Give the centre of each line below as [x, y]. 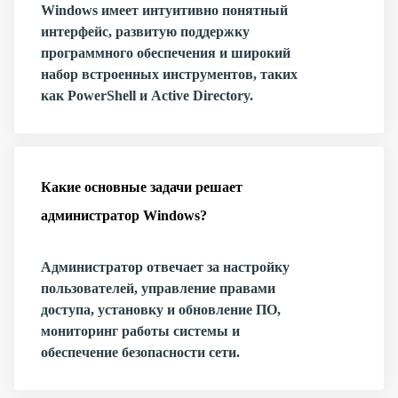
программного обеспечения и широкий [166, 53]
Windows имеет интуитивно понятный [164, 10]
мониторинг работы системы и [140, 331]
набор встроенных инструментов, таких [169, 74]
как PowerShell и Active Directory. [147, 96]
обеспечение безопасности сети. [140, 352]
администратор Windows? [124, 215]
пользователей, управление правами [158, 288]
